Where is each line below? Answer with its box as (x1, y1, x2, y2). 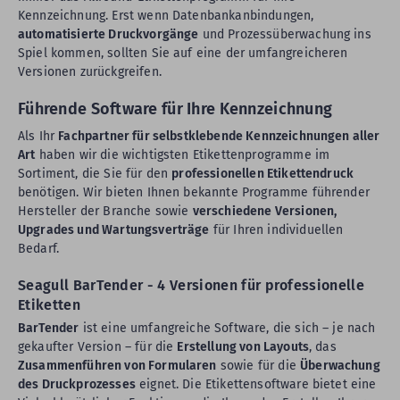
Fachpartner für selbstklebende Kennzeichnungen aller (58, 129, 380, 144)
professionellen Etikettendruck (171, 166, 354, 181)
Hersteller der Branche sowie (18, 204, 193, 219)
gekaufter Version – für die (18, 339, 178, 354)
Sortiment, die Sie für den (18, 166, 172, 181)
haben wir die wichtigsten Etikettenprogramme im (35, 147, 330, 162)
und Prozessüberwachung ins (198, 27, 371, 42)
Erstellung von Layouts (177, 339, 310, 354)
